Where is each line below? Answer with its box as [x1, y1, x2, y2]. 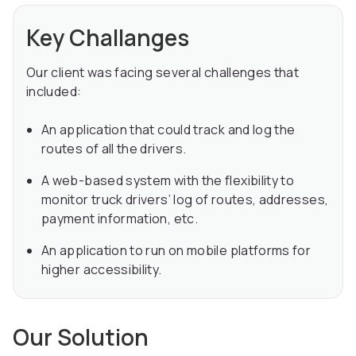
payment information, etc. [41, 210, 198, 228]
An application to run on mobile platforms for [41, 242, 311, 260]
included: [26, 83, 82, 101]
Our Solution [13, 322, 149, 353]
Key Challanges [26, 22, 189, 53]
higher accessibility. [41, 261, 162, 279]
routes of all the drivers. [41, 140, 187, 158]
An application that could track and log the [41, 121, 296, 139]
